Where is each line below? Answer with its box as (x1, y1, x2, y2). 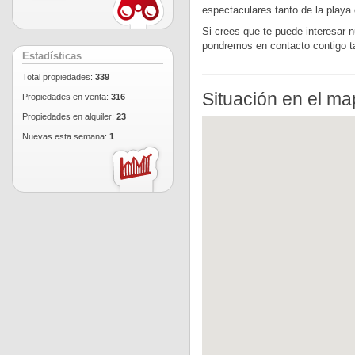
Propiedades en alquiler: (22, 112, 116, 121)
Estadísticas (22, 51, 82, 62)
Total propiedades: (22, 72, 95, 82)
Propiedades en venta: (22, 92, 111, 101)
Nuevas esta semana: (22, 132, 109, 141)
